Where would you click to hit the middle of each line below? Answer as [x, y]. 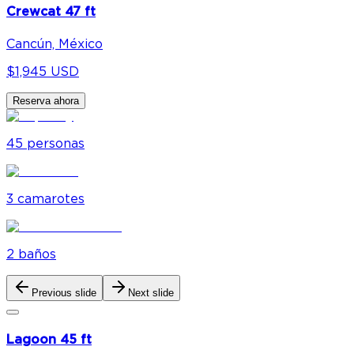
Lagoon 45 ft [49, 339]
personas [56, 143]
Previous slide [64, 292]
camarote [48, 199]
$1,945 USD [43, 72]
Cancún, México [55, 44]
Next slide [151, 292]
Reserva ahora [46, 100]
